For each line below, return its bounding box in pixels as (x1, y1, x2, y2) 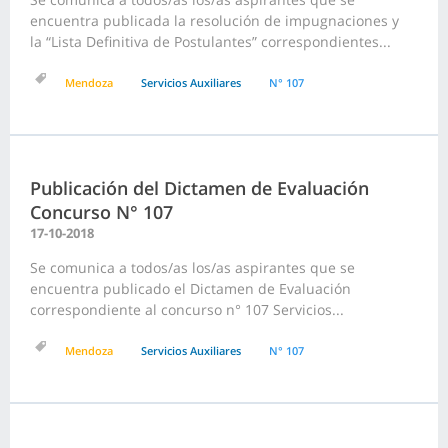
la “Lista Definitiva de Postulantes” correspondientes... (30, 32, 391, 52)
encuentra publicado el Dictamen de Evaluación (30, 279, 351, 299)
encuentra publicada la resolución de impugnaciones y (30, 11, 399, 31)
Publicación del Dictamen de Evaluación (30, 176, 369, 201)
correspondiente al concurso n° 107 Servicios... (30, 300, 344, 320)
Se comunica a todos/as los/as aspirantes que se (30, 258, 355, 278)
